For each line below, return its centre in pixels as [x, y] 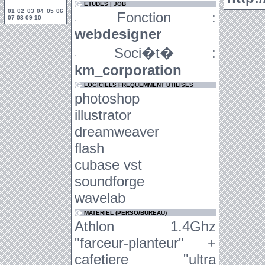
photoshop [107, 98]
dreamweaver [117, 132]
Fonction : [146, 17]
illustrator [103, 115]
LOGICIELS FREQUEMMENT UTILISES [139, 85]
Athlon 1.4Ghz [145, 226]
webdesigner [118, 34]
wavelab [100, 198]
